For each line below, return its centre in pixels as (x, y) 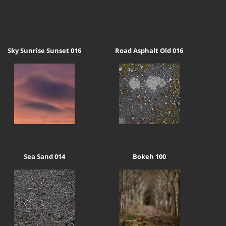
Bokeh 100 (149, 156)
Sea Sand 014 (44, 156)
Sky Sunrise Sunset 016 (44, 51)
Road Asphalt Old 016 (149, 51)
